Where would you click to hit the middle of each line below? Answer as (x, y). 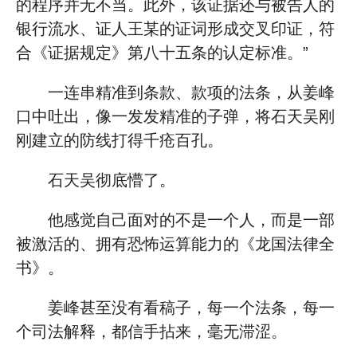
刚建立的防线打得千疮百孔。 (120, 140)
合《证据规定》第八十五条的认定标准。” (162, 53)
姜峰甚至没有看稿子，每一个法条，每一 (191, 308)
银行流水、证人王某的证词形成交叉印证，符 (175, 29)
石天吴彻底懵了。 (112, 180)
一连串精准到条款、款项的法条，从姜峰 (191, 92)
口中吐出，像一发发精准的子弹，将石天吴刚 (175, 116)
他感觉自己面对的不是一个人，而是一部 (191, 220)
